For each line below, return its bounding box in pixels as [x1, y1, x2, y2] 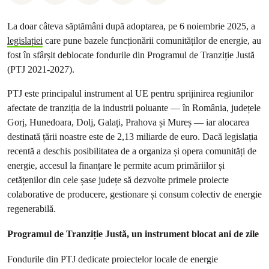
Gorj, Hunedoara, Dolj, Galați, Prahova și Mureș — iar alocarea [7, 116, 249, 128]
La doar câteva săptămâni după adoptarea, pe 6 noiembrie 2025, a [7, 20, 255, 32]
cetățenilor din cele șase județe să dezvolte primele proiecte [7, 174, 229, 186]
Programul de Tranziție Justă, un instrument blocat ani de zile [7, 228, 259, 240]
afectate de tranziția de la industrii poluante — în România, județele [7, 102, 261, 113]
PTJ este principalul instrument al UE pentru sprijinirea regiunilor [7, 88, 253, 99]
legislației [7, 35, 43, 46]
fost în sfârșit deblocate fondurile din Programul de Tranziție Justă [7, 49, 255, 61]
